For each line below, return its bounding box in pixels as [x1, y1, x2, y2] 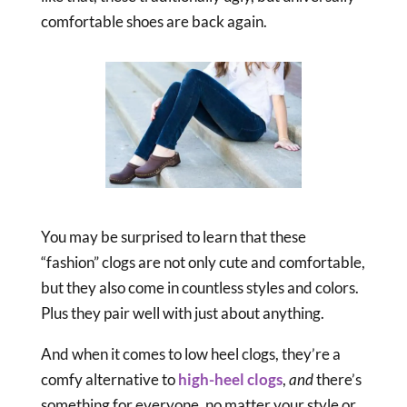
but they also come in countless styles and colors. [40, 278, 359, 298]
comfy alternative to [40, 370, 178, 390]
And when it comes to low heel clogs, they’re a [40, 344, 341, 364]
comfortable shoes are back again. [40, 11, 267, 31]
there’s [313, 370, 362, 390]
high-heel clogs [177, 370, 283, 390]
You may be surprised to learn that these [40, 227, 306, 247]
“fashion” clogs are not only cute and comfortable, [40, 253, 365, 273]
